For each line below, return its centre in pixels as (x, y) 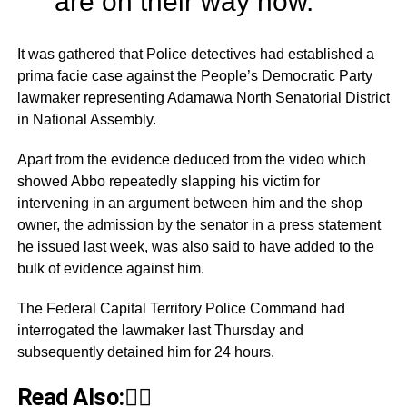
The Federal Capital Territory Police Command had (181, 308)
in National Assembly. (86, 119)
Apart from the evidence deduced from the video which (191, 159)
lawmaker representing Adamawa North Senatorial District (203, 97)
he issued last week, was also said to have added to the (195, 246)
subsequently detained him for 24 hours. (145, 352)
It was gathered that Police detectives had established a (195, 54)
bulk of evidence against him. (110, 268)
